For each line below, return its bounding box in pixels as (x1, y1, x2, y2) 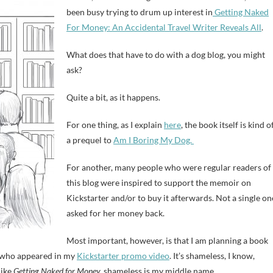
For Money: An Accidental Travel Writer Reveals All (66, 22, 261, 32)
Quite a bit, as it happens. (66, 92, 160, 102)
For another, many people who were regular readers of (66, 162, 271, 172)
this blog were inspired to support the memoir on (66, 177, 251, 188)
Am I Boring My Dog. (113, 135, 194, 145)
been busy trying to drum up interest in (66, 7, 213, 17)
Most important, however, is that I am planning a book (66, 235, 268, 246)
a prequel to (66, 135, 113, 145)
